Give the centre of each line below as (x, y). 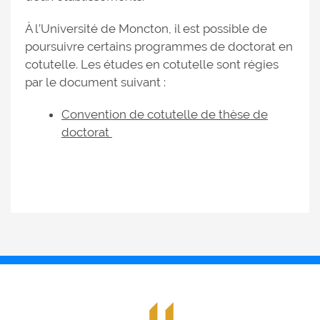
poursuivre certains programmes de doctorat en (159, 46)
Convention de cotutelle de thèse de (165, 114)
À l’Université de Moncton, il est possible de (146, 29)
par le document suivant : (95, 82)
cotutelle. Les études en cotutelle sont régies (152, 64)
